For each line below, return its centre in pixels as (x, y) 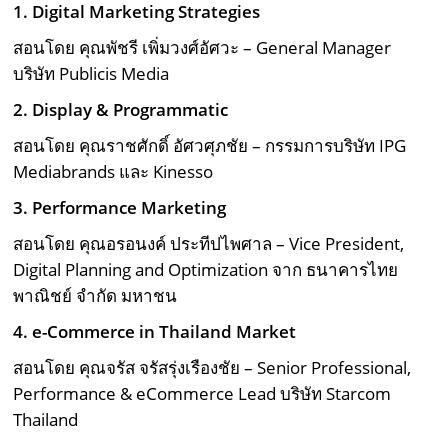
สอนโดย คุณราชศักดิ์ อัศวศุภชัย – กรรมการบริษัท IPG (210, 146)
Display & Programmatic (130, 110)
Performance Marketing (129, 208)
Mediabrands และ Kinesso (113, 172)
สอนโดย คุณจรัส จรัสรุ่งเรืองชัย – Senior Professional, (212, 368)
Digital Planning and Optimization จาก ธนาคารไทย (206, 270)
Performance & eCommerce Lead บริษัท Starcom (202, 394)
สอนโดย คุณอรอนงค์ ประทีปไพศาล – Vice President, (209, 244)
